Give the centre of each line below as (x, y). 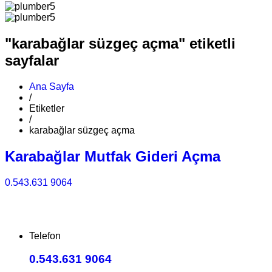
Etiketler (47, 108)
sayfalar (32, 60)
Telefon (45, 236)
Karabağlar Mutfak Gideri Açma (113, 156)
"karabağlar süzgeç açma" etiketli (120, 43)
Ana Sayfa (52, 86)
